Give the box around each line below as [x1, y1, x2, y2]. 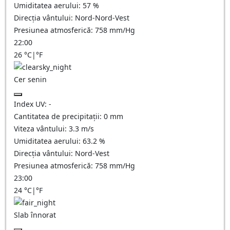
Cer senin [14, 74, 47, 84]
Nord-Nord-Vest [75, 13, 129, 23]
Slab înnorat [14, 210, 56, 220]
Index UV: [14, 99, 49, 109]
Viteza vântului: [14, 124, 69, 133]
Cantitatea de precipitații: [14, 111, 104, 121]
